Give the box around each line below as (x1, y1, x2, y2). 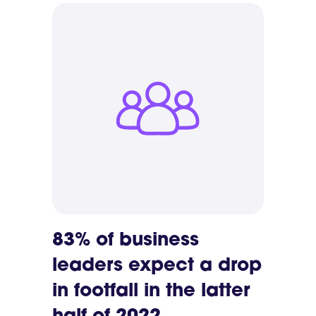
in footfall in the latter (52, 281, 250, 301)
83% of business (52, 231, 199, 250)
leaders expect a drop (52, 256, 262, 276)
